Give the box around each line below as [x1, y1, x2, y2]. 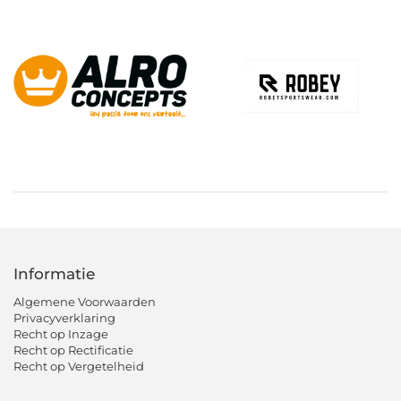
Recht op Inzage [13, 326, 108, 341]
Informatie [13, 264, 95, 283]
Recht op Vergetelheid [13, 358, 144, 373]
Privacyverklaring [13, 310, 115, 325]
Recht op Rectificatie [13, 342, 133, 357]
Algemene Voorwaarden [13, 294, 156, 309]
